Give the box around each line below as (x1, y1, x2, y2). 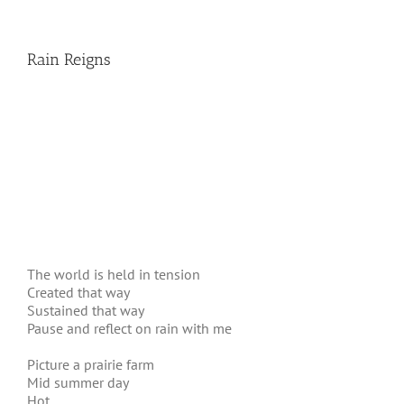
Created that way (27, 283, 130, 301)
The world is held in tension (27, 265, 200, 283)
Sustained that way (27, 301, 144, 319)
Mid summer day (27, 373, 129, 391)
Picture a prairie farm (27, 355, 154, 373)
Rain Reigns (27, 50, 111, 69)
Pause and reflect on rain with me (27, 319, 232, 337)
